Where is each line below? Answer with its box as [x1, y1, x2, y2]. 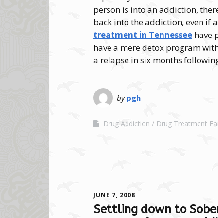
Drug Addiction [103, 118, 150, 128]
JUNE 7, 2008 [93, 190, 135, 199]
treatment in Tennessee [93, 29, 192, 40]
